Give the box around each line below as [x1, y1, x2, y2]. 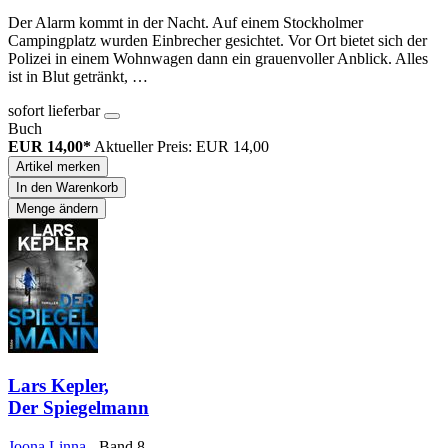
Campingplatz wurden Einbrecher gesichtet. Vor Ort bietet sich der [8, 31, 427, 49]
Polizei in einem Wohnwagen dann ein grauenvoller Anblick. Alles [8, 49, 428, 67]
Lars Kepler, [8, 375, 109, 397]
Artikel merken [16, 158, 100, 174]
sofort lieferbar [8, 101, 104, 119]
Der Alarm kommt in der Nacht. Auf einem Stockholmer [8, 13, 363, 31]
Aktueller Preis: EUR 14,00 [94, 137, 269, 155]
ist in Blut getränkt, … [8, 67, 148, 85]
